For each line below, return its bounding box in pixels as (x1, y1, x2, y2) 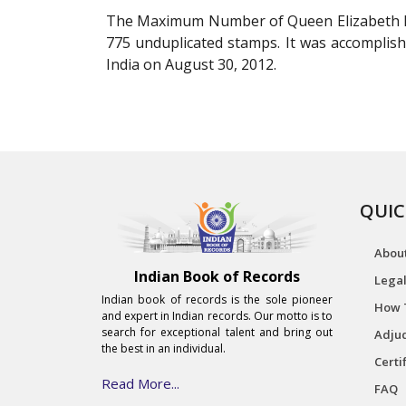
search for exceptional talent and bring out (101, 324, 333, 341)
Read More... (101, 374, 179, 393)
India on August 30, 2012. (106, 54, 276, 74)
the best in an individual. (101, 341, 226, 357)
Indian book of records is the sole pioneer (101, 292, 333, 308)
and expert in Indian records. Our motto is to (101, 308, 333, 324)
